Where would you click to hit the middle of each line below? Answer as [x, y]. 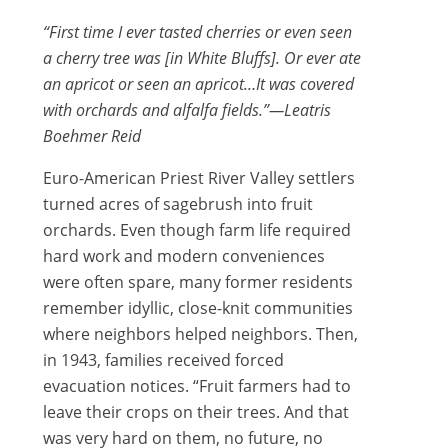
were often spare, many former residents [197, 282]
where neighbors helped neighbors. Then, [200, 334]
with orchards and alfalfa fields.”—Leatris [186, 110]
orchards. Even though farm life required [196, 230]
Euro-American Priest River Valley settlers [198, 178]
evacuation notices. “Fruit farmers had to [196, 386]
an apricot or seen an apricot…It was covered [198, 84]
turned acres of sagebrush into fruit [177, 204]
